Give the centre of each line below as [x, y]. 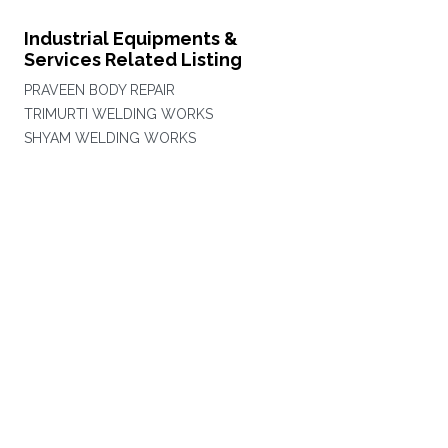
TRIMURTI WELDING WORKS [118, 114]
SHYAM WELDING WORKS [109, 138]
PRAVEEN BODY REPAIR [99, 90]
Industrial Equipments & [130, 38]
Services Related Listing [132, 59]
